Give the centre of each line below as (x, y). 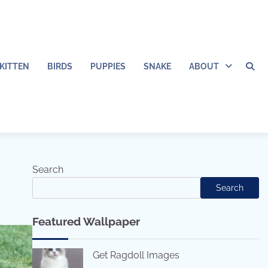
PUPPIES (108, 66)
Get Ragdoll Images (136, 255)
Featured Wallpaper (86, 221)
